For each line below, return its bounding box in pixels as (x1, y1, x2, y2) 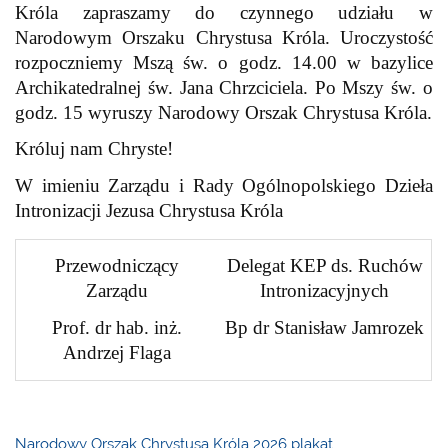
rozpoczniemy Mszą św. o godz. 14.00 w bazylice (15, 52, 433, 74)
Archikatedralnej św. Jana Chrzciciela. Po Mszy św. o (15, 77, 433, 99)
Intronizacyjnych (260, 280, 390, 302)
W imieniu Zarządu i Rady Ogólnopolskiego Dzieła (15, 174, 433, 196)
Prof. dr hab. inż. (52, 316, 183, 338)
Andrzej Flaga (63, 341, 172, 363)
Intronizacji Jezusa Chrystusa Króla (15, 199, 284, 221)
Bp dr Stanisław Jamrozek (225, 316, 425, 338)
